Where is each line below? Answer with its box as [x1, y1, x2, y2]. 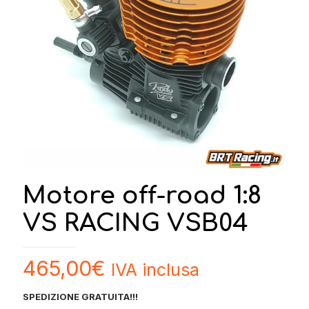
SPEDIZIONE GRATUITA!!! [23, 291, 138, 302]
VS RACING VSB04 [23, 210, 248, 237]
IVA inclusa [111, 259, 199, 280]
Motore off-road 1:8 [23, 182, 261, 209]
